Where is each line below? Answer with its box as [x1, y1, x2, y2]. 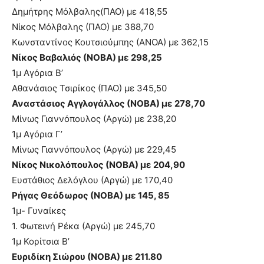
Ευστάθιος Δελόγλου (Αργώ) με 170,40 [12, 174, 173, 186]
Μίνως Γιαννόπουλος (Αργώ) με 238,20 [12, 113, 176, 124]
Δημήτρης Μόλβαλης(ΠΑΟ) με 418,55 [12, 5, 167, 17]
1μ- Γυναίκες [12, 204, 66, 216]
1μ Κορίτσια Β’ [12, 235, 70, 247]
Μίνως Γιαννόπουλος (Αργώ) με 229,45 [12, 143, 176, 155]
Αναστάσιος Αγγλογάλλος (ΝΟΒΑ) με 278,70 [12, 97, 205, 109]
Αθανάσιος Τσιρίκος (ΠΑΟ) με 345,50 [12, 82, 167, 94]
